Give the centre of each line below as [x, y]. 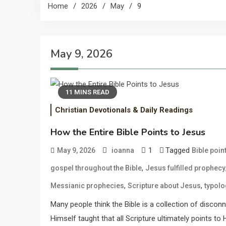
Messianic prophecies [87, 186]
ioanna [123, 151]
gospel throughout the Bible [96, 168]
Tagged [179, 151]
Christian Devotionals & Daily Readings [124, 110]
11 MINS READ [88, 92]
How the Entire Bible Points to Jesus [128, 132]
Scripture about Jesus [164, 186]
